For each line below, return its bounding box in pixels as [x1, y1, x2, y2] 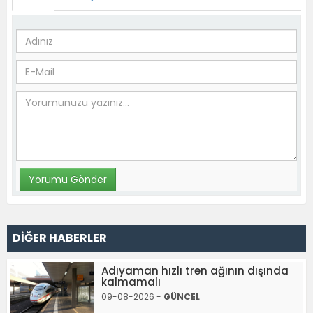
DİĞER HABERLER [13, 230, 107, 247]
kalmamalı [101, 275, 161, 290]
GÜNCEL [163, 291, 200, 303]
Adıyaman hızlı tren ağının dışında [101, 263, 289, 279]
